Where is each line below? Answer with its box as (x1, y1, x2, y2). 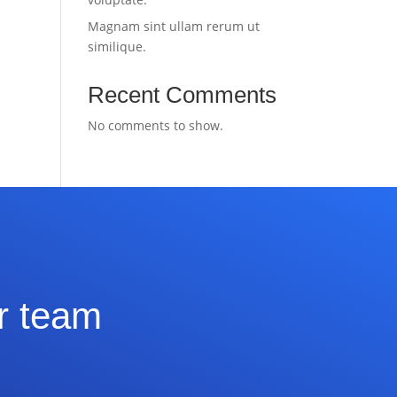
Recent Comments (87, 82, 276, 108)
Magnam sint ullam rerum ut (87, 18, 260, 35)
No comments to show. (87, 117, 223, 134)
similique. (87, 38, 146, 55)
